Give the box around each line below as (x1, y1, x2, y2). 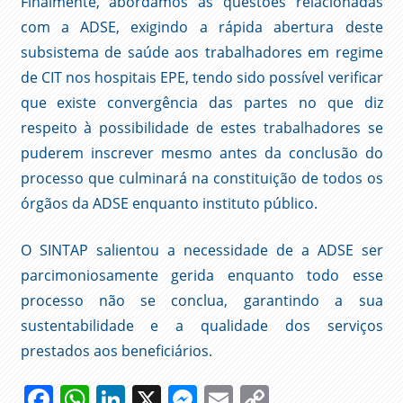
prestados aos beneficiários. (20, 341, 212, 362)
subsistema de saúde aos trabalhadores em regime (20, 42, 383, 63)
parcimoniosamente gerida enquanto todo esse (20, 265, 383, 286)
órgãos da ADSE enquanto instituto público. (20, 193, 318, 214)
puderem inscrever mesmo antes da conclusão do (20, 143, 383, 164)
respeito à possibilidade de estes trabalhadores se (20, 118, 383, 139)
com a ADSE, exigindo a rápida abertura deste (20, 17, 383, 38)
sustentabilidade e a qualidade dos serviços (20, 316, 383, 336)
